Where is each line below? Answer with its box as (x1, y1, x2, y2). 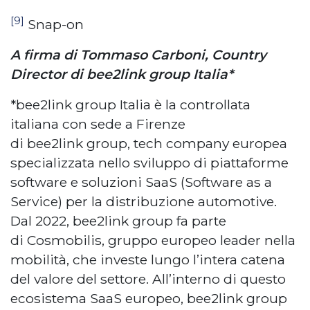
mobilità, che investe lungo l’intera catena (10, 251, 285, 268)
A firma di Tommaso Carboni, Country (10, 46, 266, 64)
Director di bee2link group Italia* (10, 66, 233, 83)
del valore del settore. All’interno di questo (10, 271, 286, 288)
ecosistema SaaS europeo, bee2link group (10, 290, 287, 307)
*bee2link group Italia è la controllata (10, 96, 250, 113)
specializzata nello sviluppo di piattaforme (10, 154, 289, 172)
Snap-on (24, 16, 84, 33)
